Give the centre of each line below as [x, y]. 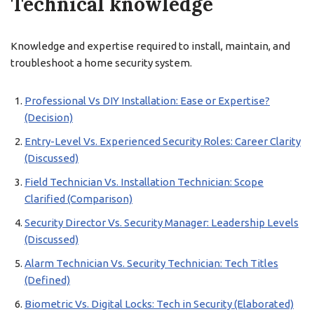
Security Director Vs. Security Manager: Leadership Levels [162, 223]
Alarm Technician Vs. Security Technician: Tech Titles [151, 263]
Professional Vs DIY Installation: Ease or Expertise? [147, 101]
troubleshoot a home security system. [101, 63]
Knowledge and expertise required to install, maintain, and [150, 46]
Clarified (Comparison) [78, 199]
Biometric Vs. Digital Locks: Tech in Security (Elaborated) [159, 304]
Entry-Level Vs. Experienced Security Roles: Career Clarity [163, 141]
